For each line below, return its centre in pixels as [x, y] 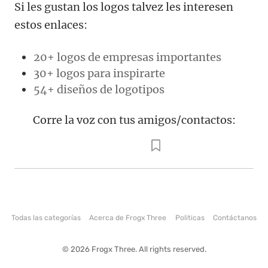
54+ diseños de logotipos [99, 89]
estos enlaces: [51, 25]
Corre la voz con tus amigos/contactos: [134, 120]
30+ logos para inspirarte [99, 73]
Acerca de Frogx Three [128, 218]
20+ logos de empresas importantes [127, 57]
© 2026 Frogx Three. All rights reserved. [134, 249]
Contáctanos [234, 218]
